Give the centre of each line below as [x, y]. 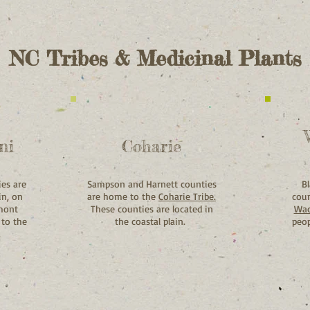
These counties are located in [152, 209]
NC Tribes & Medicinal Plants [155, 58]
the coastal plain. [152, 221]
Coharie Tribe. [187, 196]
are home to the [123, 196]
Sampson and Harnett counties [152, 184]
